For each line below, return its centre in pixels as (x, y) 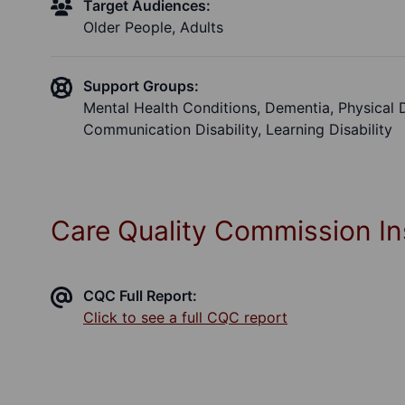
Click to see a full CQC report (185, 317)
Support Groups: (141, 86)
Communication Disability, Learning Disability (238, 129)
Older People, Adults (153, 27)
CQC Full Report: (140, 296)
